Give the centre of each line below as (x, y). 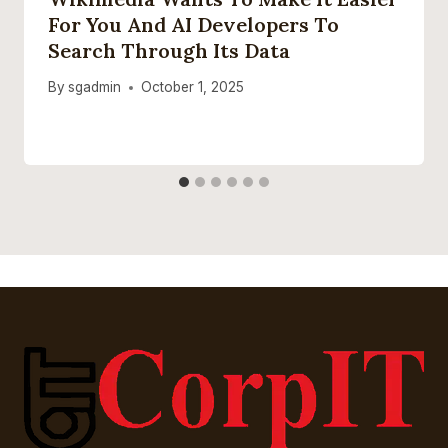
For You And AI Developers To (193, 24)
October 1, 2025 (193, 87)
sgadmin (95, 87)
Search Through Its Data (169, 50)
